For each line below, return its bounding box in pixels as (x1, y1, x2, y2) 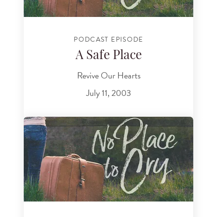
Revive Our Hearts (77, 69, 140, 82)
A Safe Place (75, 49, 142, 62)
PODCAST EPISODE (74, 34, 143, 45)
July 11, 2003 (86, 86, 131, 99)
